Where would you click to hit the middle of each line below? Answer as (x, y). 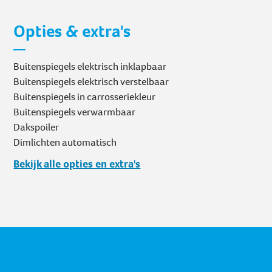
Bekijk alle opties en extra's (77, 164)
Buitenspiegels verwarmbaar (75, 112)
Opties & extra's (72, 32)
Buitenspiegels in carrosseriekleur (85, 97)
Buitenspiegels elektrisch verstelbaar (91, 82)
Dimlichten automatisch (65, 143)
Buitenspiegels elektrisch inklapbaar (90, 67)
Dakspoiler (36, 127)
